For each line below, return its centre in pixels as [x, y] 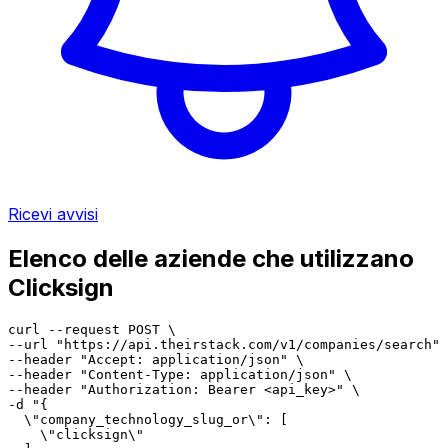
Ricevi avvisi [53, 213]
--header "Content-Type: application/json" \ [180, 374]
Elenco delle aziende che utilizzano [211, 258]
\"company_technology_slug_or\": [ [148, 419]
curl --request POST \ [92, 329]
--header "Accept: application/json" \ [156, 359]
